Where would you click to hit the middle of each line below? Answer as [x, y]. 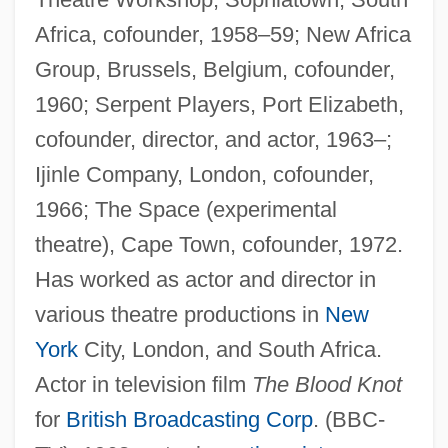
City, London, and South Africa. [229, 349]
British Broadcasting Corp [189, 419]
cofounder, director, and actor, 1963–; [213, 139]
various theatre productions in [179, 314]
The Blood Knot [326, 384]
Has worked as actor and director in [205, 279]
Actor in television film [143, 384]
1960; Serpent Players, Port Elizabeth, [219, 104]
